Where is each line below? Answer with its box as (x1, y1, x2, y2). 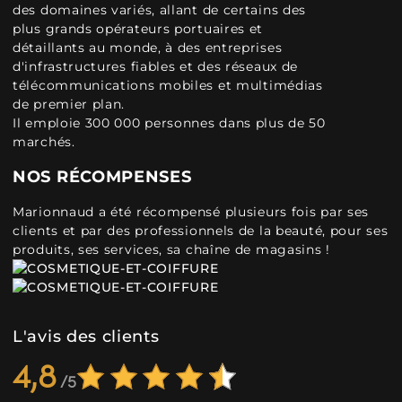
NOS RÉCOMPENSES (13, 167, 192, 187)
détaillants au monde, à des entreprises (13, 39, 283, 56)
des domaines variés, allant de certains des (13, 2, 307, 18)
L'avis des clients (13, 327, 160, 346)
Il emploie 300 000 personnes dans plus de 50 (13, 115, 326, 131)
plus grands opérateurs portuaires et (13, 21, 264, 37)
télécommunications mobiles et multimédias (13, 77, 323, 93)
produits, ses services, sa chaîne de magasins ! (13, 241, 330, 258)
